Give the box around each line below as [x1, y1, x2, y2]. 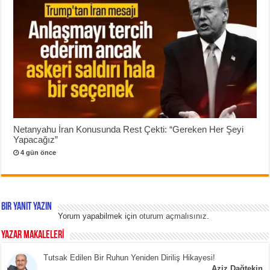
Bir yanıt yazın [1, 201, 52, 213]
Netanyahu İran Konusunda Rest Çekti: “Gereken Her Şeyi [13, 124, 244, 134]
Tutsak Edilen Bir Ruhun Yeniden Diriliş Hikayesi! [43, 253, 216, 262]
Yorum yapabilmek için [58, 211, 140, 221]
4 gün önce [20, 148, 57, 156]
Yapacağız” [13, 134, 58, 145]
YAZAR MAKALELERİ [1, 229, 64, 241]
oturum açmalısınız [139, 211, 207, 221]
